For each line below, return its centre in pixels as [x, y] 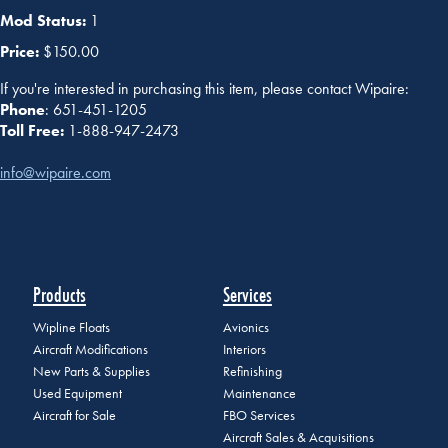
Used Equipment [77, 394]
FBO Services [258, 416]
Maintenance [259, 394]
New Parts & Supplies [91, 372]
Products [59, 295]
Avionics [245, 328]
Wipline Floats [71, 328]
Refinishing [252, 372]
